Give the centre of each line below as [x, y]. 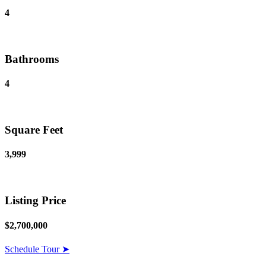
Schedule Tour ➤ [37, 249]
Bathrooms [32, 59]
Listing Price [35, 201]
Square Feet [34, 130]
